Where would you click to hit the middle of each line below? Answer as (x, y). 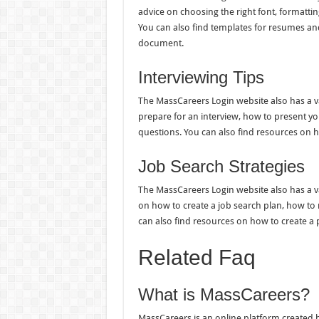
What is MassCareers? (224, 294)
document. (161, 43)
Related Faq (197, 257)
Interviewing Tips (201, 77)
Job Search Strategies (221, 166)
